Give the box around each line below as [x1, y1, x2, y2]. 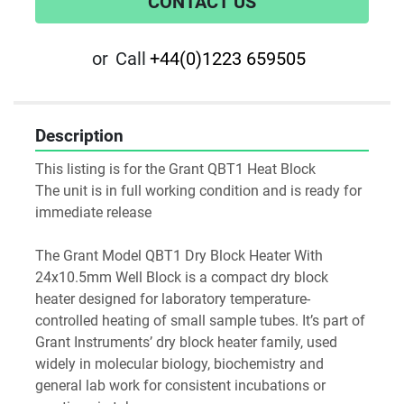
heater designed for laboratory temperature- [35, 290, 310, 308]
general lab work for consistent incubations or [35, 377, 326, 395]
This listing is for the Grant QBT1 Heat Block [35, 161, 316, 179]
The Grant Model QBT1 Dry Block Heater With [35, 247, 323, 265]
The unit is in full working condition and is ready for [35, 182, 362, 200]
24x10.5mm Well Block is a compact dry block [35, 269, 328, 287]
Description [35, 126, 124, 147]
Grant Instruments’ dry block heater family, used [35, 334, 337, 352]
